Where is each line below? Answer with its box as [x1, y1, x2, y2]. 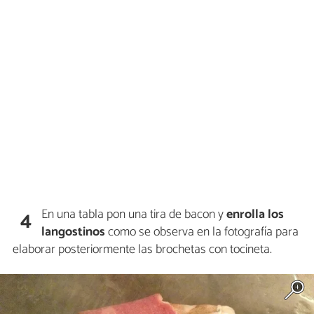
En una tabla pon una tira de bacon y [41, 203, 227, 225]
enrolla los [226, 203, 285, 225]
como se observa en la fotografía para [105, 221, 299, 243]
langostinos [41, 221, 106, 243]
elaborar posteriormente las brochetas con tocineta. [13, 238, 272, 260]
